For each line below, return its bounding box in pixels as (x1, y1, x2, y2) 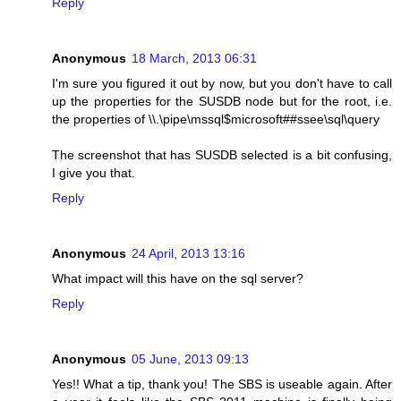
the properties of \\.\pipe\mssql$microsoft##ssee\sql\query (52, 112, 380, 127)
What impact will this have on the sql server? (52, 271, 303, 286)
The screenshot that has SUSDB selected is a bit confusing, (52, 148, 392, 163)
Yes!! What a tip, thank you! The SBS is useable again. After (52, 377, 392, 392)
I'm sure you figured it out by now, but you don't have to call (52, 76, 392, 91)
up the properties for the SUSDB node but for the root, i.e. (52, 94, 392, 109)
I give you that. (52, 166, 135, 181)
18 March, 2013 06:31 (132, 51, 257, 66)
